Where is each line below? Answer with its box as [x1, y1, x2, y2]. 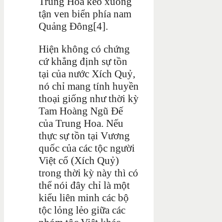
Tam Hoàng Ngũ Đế [39, 105, 123, 117]
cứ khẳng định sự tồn [39, 55, 127, 67]
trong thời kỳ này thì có [39, 166, 138, 179]
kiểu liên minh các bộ [39, 191, 129, 204]
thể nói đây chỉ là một [39, 179, 130, 191]
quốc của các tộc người [39, 142, 135, 154]
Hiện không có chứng [39, 43, 130, 55]
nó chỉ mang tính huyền [39, 80, 139, 92]
